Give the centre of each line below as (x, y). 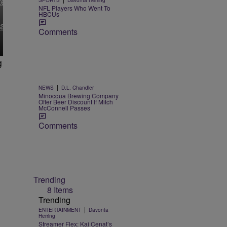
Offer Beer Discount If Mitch (76, 102)
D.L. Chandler (78, 88)
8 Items (60, 190)
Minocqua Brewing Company (79, 96)
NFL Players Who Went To (74, 8)
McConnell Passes (64, 108)
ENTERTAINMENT (60, 210)
